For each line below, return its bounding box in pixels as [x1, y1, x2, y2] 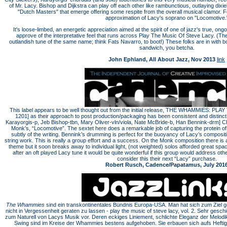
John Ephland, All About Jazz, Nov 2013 [108, 56, 215, 62]
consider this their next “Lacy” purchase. [117, 156, 217, 162]
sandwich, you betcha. [139, 45, 195, 51]
